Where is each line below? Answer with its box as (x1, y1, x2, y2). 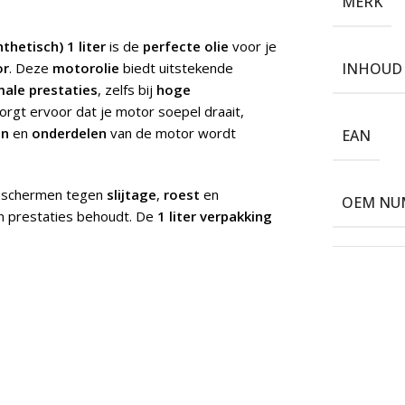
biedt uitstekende (119, 59, 233, 78)
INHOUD (341, 59, 402, 80)
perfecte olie (143, 37, 229, 56)
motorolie (52, 59, 119, 78)
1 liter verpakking (157, 207, 272, 226)
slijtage (107, 185, 156, 204)
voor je (229, 37, 277, 56)
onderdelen (32, 124, 107, 143)
